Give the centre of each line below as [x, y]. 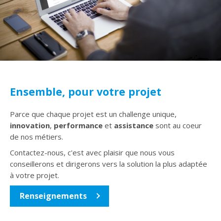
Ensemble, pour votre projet [86, 92]
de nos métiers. [37, 137]
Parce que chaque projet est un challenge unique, [93, 114]
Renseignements [53, 196]
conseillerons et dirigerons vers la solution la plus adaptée [109, 164]
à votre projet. [35, 175]
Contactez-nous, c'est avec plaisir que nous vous [92, 153]
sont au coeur [178, 126]
